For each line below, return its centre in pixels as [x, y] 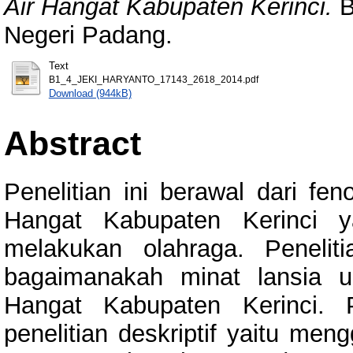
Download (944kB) [90, 93]
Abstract [72, 143]
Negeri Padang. [88, 35]
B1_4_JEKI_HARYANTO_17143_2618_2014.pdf [153, 79]
